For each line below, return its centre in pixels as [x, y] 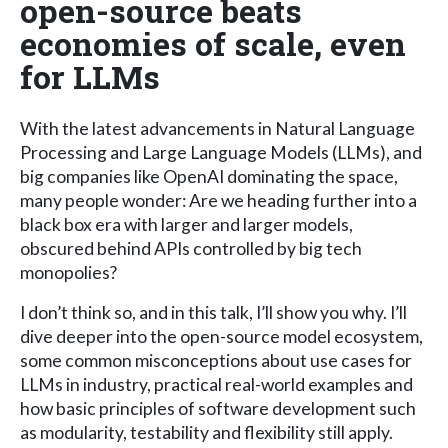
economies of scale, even [213, 43]
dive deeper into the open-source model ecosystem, [221, 336]
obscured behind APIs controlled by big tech [191, 248]
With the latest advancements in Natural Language [217, 128]
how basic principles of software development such [218, 408]
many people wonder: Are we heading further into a [218, 200]
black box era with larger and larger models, [186, 224]
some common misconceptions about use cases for [216, 360]
